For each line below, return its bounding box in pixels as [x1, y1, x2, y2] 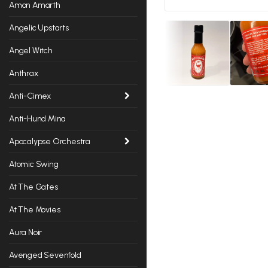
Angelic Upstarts [9, 22, 69, 33]
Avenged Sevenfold [9, 249, 81, 260]
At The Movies [9, 204, 60, 215]
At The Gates [9, 181, 58, 192]
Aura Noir [9, 227, 42, 237]
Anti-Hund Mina [9, 113, 66, 124]
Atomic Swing [9, 159, 59, 169]
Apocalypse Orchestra [9, 136, 90, 147]
